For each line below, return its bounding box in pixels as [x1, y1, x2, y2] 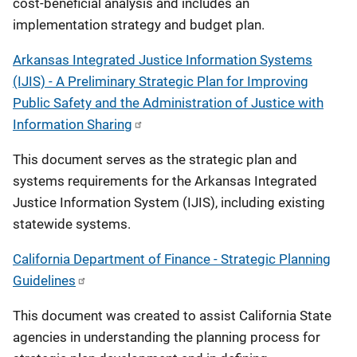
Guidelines [13, 273, 76, 288]
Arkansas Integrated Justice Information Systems [13, 52, 312, 68]
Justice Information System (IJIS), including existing [13, 194, 325, 210]
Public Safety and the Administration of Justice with [13, 95, 324, 111]
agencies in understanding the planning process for [13, 329, 320, 345]
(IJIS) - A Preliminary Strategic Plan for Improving [13, 73, 308, 89]
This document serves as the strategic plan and [13, 151, 297, 167]
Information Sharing [13, 116, 132, 132]
